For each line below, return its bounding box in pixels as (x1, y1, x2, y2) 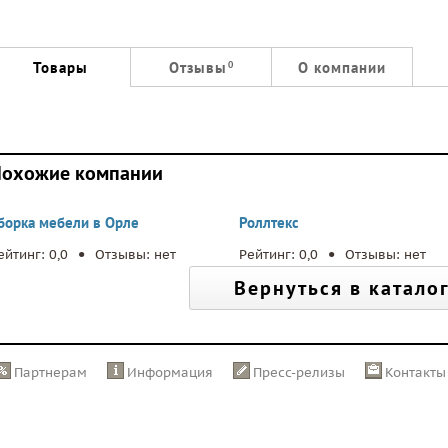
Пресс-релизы (253, 364, 345, 381)
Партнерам (14, 364, 87, 381)
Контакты (385, 364, 446, 381)
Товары (32, 58, 88, 77)
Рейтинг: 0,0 (239, 246, 322, 263)
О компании (298, 58, 386, 77)
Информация (127, 364, 213, 381)
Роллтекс (239, 213, 299, 232)
